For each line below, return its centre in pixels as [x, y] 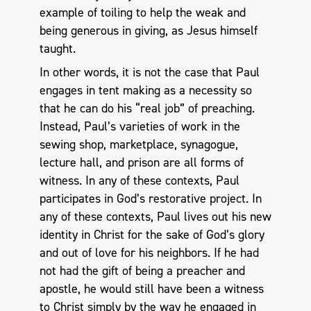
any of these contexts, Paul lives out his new [155, 216]
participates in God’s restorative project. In [150, 198]
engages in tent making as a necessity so [145, 90]
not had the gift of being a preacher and [142, 270]
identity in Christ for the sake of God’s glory [152, 234]
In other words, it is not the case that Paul [149, 72]
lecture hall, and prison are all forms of [141, 162]
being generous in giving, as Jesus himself [148, 31]
